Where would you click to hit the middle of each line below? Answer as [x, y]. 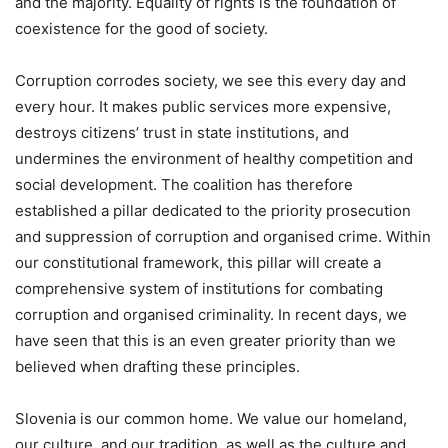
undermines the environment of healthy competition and [214, 158]
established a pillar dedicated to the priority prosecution [213, 210]
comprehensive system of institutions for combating [199, 288]
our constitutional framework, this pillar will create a [198, 262]
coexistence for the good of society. [141, 28]
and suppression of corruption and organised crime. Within [223, 236]
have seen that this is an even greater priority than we [205, 340]
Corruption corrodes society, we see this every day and [210, 80]
